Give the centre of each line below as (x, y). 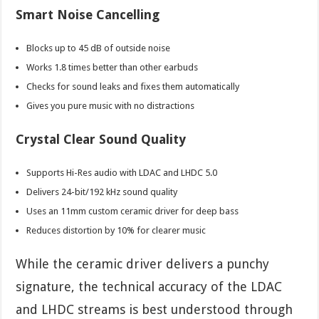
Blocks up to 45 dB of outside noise (99, 48)
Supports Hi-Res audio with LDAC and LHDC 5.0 (122, 172)
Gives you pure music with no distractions (111, 105)
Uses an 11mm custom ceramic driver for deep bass (133, 211)
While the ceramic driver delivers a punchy (143, 263)
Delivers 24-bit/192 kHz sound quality (102, 192)
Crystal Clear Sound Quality (101, 139)
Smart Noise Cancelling (88, 14)
